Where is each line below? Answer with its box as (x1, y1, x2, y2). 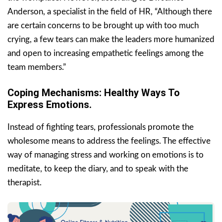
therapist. (7, 178, 42, 187)
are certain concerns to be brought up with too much (7, 21, 199, 30)
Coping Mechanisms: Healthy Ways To (7, 86, 180, 99)
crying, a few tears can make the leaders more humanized (7, 35, 215, 44)
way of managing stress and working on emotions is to (7, 150, 204, 159)
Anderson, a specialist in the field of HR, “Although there (7, 7, 212, 16)
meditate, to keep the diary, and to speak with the (7, 164, 188, 173)
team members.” (7, 62, 66, 71)
